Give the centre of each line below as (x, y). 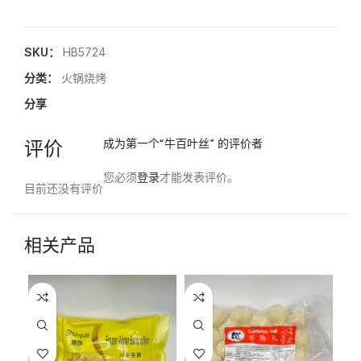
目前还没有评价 (64, 188)
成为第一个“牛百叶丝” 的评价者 (183, 144)
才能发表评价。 (199, 177)
